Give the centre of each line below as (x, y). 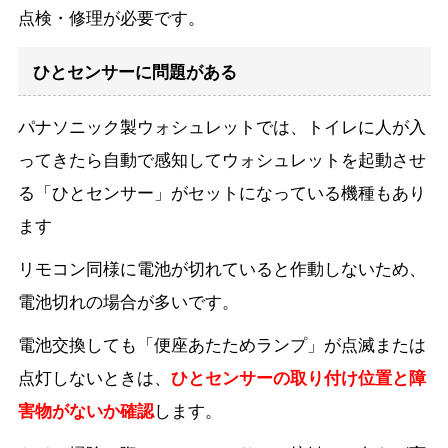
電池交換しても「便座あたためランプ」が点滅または (221, 344)
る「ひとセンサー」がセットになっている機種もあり (221, 192)
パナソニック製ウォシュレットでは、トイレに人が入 (221, 126)
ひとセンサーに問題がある (134, 70)
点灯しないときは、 (94, 377)
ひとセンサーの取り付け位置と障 (298, 377)
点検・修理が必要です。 (111, 16)
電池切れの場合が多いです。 (128, 301)
